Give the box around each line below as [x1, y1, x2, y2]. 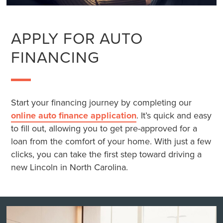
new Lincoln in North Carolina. [11, 161, 128, 174]
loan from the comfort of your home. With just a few [11, 135, 212, 148]
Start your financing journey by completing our [11, 96, 192, 109]
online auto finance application [11, 109, 137, 122]
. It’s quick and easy [136, 109, 212, 122]
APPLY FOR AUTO [11, 26, 143, 49]
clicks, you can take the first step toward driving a [11, 148, 202, 161]
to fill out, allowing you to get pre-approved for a [11, 122, 198, 135]
